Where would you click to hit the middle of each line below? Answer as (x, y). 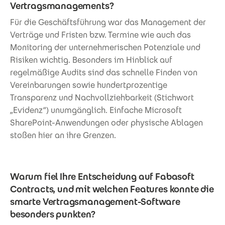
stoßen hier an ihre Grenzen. (63, 135)
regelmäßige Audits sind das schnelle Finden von (104, 72)
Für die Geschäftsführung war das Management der (108, 22)
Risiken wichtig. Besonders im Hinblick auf (91, 60)
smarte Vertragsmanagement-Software (95, 201)
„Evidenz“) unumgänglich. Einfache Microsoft (96, 110)
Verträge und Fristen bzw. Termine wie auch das (100, 35)
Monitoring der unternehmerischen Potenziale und (105, 47)
